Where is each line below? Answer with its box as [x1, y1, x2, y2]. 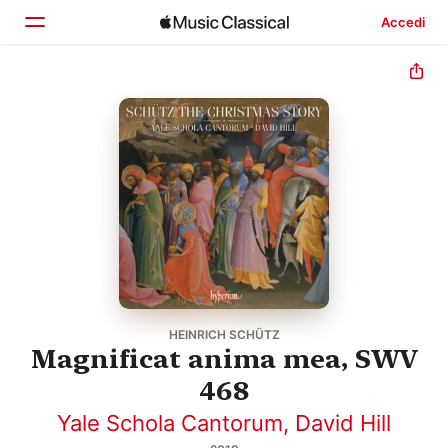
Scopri [62, 131, 112, 151]
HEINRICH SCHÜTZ [168, 326, 280, 342]
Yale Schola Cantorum [57, 409, 283, 436]
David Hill [295, 409, 391, 436]
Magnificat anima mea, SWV [30, 342, 418, 374]
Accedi [380, 14, 425, 30]
